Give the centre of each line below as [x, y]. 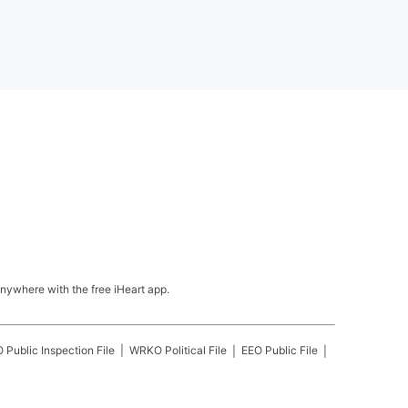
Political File [196, 350]
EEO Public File [280, 350]
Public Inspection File [61, 350]
